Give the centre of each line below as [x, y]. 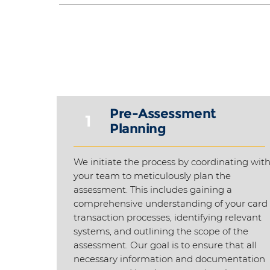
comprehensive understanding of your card [171, 203]
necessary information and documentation [169, 259]
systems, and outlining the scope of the [161, 231]
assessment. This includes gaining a [153, 190]
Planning [138, 129]
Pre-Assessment [163, 114]
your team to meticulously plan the [152, 176]
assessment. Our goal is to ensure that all [165, 245]
